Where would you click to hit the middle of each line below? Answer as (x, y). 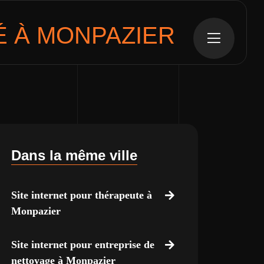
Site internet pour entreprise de (82, 245)
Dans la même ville (74, 155)
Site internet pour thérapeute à (81, 195)
